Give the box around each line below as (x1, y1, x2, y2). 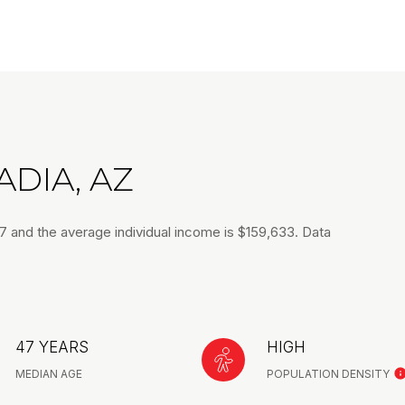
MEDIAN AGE (15, 367, 83, 381)
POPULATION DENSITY (266, 367, 390, 381)
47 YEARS (15, 338, 89, 357)
